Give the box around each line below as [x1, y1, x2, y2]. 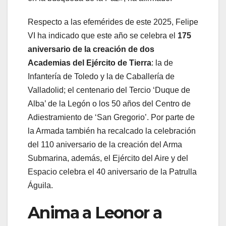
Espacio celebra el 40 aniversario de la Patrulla [28, 167, 197, 177]
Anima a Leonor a [28, 203, 162, 223]
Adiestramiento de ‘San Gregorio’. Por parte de [28, 113, 195, 122]
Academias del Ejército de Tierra [28, 59, 151, 68]
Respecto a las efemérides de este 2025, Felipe [28, 18, 198, 27]
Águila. [28, 181, 53, 190]
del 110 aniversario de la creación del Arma [28, 140, 182, 149]
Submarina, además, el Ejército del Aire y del [28, 154, 188, 163]
